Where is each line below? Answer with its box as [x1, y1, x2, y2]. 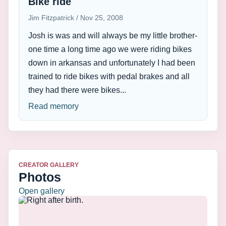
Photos [19, 170, 61, 184]
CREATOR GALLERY [19, 161, 79, 168]
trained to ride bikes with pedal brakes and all [28, 72, 190, 81]
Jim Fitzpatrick [28, 14, 76, 22]
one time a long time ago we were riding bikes [28, 45, 192, 53]
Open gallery [19, 187, 65, 195]
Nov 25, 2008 [80, 14, 123, 22]
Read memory [28, 102, 79, 110]
